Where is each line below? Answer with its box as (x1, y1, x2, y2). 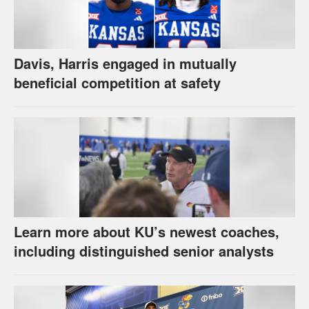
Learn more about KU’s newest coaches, (14, 221, 279, 241)
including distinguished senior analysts (14, 240, 274, 261)
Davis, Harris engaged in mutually (14, 52, 237, 73)
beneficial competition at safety (14, 72, 221, 92)
